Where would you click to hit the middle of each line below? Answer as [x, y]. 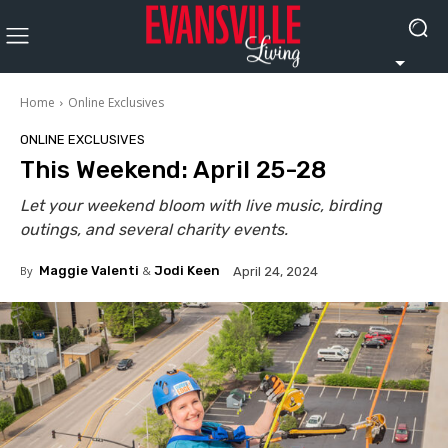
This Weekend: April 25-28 [173, 169]
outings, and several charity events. [154, 229]
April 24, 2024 [275, 271]
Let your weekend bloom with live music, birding [201, 205]
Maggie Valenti [89, 270]
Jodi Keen [187, 270]
